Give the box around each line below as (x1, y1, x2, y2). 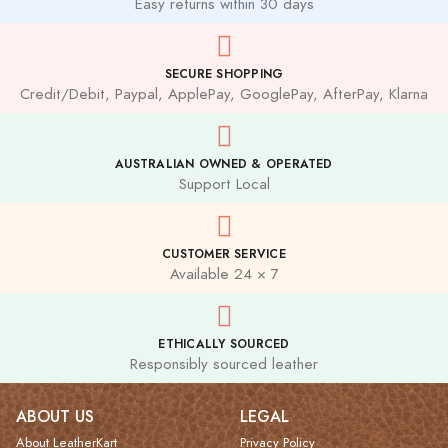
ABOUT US (16, 405, 94, 429)
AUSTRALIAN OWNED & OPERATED (115, 155, 333, 173)
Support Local (178, 174, 270, 195)
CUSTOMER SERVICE (162, 245, 286, 263)
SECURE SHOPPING (164, 65, 284, 83)
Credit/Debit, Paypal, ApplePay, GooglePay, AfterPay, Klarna (20, 84, 428, 105)
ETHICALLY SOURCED (158, 335, 290, 353)
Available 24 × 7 (169, 264, 279, 285)
